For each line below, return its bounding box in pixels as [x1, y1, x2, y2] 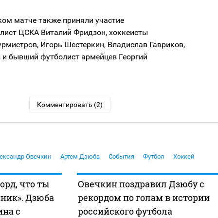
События [109, 152, 134, 160]
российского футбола [77, 205, 172, 217]
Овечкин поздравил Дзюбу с [77, 178, 204, 190]
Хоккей [173, 152, 195, 160]
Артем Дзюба [60, 152, 100, 160]
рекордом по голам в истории [77, 191, 210, 203]
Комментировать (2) [37, 100, 103, 109]
